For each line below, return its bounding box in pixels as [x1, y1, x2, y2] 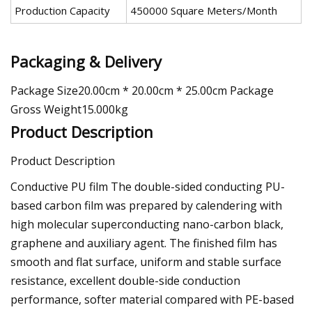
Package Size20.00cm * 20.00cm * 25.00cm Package [10, 82, 274, 98]
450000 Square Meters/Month [130, 3, 277, 18]
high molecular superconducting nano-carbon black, [10, 216, 283, 232]
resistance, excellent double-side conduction [10, 272, 240, 288]
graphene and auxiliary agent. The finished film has [10, 235, 277, 251]
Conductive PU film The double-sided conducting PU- [10, 178, 285, 194]
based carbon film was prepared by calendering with [10, 197, 282, 213]
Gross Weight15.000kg [10, 101, 128, 117]
